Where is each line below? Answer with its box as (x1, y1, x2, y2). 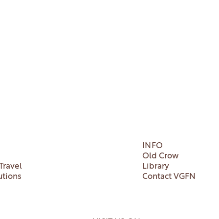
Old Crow (142, 153, 178, 160)
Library (142, 163, 169, 170)
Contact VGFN (142, 173, 196, 180)
